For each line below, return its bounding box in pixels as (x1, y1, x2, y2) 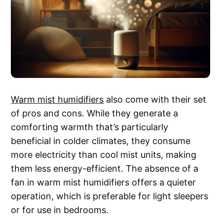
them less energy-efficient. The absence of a (11, 163, 199, 174)
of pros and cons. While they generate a (11, 108, 179, 118)
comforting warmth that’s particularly (11, 121, 169, 132)
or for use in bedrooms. (11, 204, 109, 215)
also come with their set (104, 94, 207, 105)
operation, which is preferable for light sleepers (11, 190, 209, 201)
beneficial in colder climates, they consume (11, 135, 191, 146)
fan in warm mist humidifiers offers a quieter (11, 177, 196, 187)
